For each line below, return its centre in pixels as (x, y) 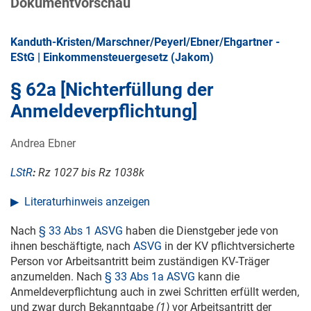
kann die (217, 277)
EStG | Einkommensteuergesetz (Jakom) (112, 58)
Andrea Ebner (43, 144)
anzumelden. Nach (58, 277)
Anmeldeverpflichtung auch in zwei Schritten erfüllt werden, (155, 292)
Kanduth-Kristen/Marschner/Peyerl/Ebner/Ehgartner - (145, 42)
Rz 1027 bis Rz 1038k (91, 173)
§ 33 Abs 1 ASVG (81, 231)
